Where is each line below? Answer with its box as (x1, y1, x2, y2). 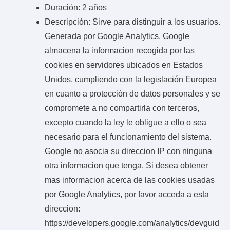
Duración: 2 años (45, 3, 107, 12)
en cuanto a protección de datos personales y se (45, 89, 220, 98)
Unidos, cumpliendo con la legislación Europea (45, 74, 217, 84)
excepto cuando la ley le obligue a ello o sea (45, 118, 206, 127)
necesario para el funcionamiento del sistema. (45, 132, 212, 141)
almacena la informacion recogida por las (45, 46, 195, 55)
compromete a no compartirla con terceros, (45, 103, 199, 112)
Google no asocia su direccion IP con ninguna (45, 146, 212, 156)
